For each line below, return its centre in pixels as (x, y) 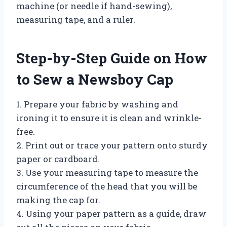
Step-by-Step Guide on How (112, 58)
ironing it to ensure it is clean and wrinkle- (109, 118)
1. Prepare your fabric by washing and (97, 104)
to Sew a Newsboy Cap (95, 79)
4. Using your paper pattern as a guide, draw (111, 213)
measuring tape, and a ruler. (76, 19)
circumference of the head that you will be (107, 186)
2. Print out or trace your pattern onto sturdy (112, 145)
